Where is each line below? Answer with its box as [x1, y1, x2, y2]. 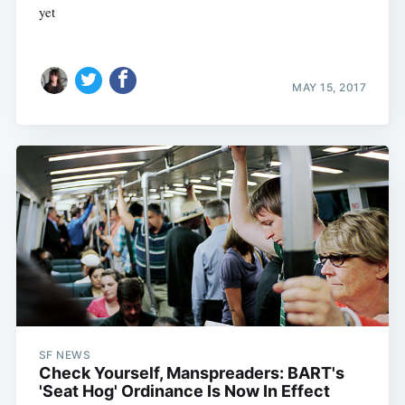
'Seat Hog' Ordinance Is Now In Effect [38, 381, 330, 400]
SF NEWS [38, 347, 91, 362]
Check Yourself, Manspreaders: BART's [38, 363, 344, 382]
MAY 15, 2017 [292, 80, 367, 95]
